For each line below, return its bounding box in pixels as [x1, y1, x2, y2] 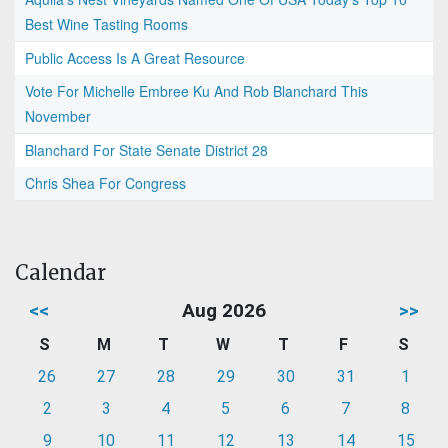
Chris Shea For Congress [25, 173, 186, 194]
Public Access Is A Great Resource [25, 48, 245, 69]
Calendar [15, 260, 106, 286]
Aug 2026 [182, 299, 266, 323]
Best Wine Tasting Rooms [25, 14, 188, 35]
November [25, 106, 91, 127]
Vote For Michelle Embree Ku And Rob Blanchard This [25, 81, 368, 102]
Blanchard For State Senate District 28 [25, 140, 268, 161]
